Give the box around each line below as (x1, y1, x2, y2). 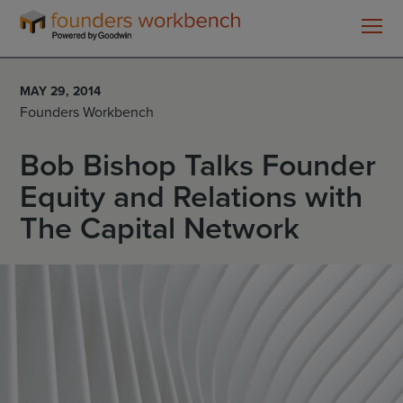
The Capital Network (20, 210, 300, 247)
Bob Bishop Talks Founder (20, 148, 376, 184)
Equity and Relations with (20, 179, 363, 216)
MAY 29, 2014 (20, 84, 101, 99)
